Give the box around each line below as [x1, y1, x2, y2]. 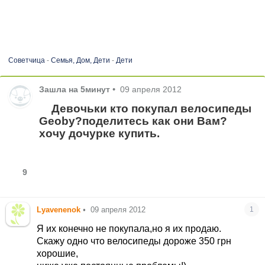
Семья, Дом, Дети [50, 56, 110, 64]
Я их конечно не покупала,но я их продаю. [37, 224, 222, 234]
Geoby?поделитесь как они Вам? [39, 114, 228, 127]
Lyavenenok [37, 205, 81, 215]
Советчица [8, 56, 45, 64]
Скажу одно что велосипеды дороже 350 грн [37, 236, 232, 247]
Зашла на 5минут [39, 84, 111, 94]
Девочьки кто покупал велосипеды [49, 102, 252, 115]
